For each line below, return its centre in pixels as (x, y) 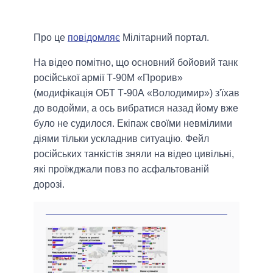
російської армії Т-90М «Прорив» (108, 78)
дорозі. (49, 185)
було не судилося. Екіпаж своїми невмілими (133, 124)
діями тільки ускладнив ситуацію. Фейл (121, 139)
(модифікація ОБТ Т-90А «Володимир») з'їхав (136, 93)
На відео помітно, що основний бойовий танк (136, 63)
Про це (51, 38)
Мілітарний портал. (165, 38)
